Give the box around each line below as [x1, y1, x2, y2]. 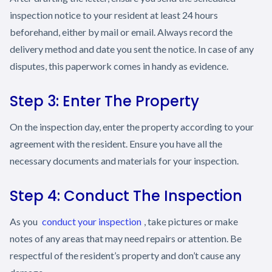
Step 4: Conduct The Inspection [10, 185, 242, 206]
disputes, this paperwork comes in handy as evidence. [10, 59, 228, 72]
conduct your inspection [42, 215, 141, 227]
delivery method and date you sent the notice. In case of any [10, 42, 254, 55]
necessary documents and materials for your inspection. [10, 154, 239, 166]
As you [10, 215, 39, 227]
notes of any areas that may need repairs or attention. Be [10, 232, 242, 244]
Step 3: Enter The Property [10, 90, 199, 111]
